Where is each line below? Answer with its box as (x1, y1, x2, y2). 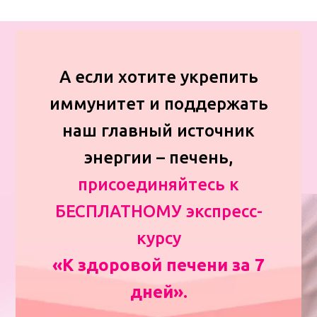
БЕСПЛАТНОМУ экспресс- (54, 201, 263, 221)
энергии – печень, (83, 147, 234, 167)
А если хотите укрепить (59, 67, 258, 86)
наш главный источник (62, 120, 255, 140)
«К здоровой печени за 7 (52, 255, 265, 275)
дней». (129, 282, 188, 301)
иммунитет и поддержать (49, 93, 268, 113)
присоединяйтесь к (78, 174, 239, 194)
